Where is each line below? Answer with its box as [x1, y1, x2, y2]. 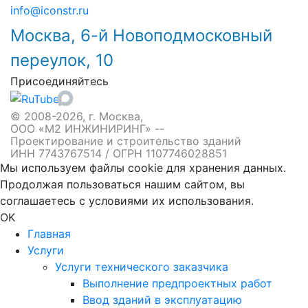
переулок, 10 [10, 49, 113, 70]
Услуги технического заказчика [55, 259, 228, 274]
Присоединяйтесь [10, 74, 109, 88]
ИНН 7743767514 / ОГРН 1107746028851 [10, 146, 227, 160]
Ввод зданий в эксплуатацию [82, 292, 242, 307]
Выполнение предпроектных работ [82, 276, 272, 290]
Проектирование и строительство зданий [10, 133, 241, 148]
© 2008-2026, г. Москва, [10, 109, 143, 123]
